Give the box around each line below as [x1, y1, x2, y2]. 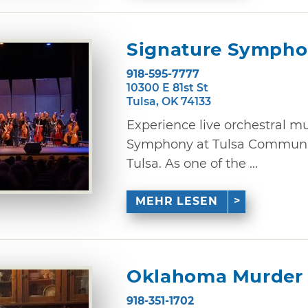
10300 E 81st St [126, 80, 208, 94]
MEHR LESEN [135, 195, 219, 208]
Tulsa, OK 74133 [126, 94, 211, 108]
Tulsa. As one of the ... [126, 155, 258, 171]
